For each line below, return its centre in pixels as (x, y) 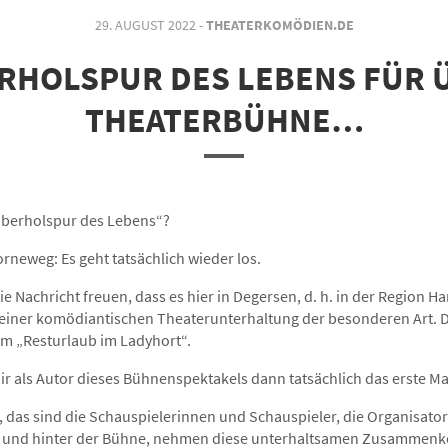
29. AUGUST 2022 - (150, 25)
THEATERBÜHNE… (224, 119)
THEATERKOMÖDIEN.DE (279, 25)
